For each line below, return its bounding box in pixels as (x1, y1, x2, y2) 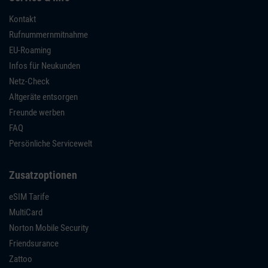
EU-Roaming (9, 45, 51, 56)
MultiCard (9, 207, 42, 218)
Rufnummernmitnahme (9, 29, 88, 41)
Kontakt (9, 14, 36, 25)
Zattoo (9, 254, 32, 265)
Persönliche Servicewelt (9, 138, 92, 150)
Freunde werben (9, 107, 65, 118)
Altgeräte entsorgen (9, 92, 78, 103)
